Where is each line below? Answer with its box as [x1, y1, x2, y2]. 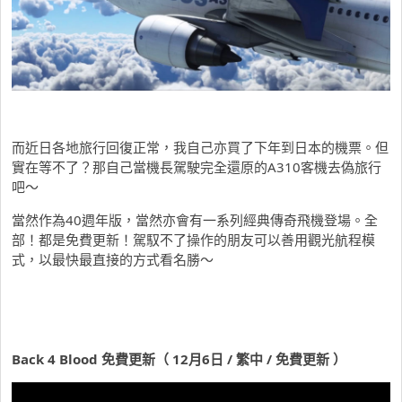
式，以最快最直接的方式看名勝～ [12, 249, 214, 268]
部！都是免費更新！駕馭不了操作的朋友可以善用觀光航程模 [12, 230, 375, 249]
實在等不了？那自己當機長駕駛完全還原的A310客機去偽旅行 [12, 157, 381, 176]
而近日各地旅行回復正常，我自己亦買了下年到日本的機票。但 [12, 137, 389, 156]
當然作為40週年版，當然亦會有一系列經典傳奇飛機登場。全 [12, 210, 378, 229]
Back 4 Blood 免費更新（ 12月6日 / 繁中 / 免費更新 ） [12, 349, 346, 368]
